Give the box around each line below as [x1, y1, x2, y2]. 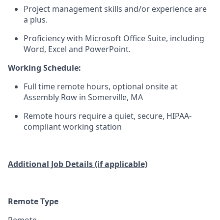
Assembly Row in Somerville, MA [24, 92, 143, 103]
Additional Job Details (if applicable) [8, 159, 147, 169]
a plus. [24, 14, 48, 25]
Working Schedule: [8, 62, 81, 73]
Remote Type [8, 196, 58, 207]
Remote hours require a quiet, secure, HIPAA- [24, 110, 192, 121]
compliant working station [24, 121, 122, 132]
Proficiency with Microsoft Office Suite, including [24, 33, 204, 44]
